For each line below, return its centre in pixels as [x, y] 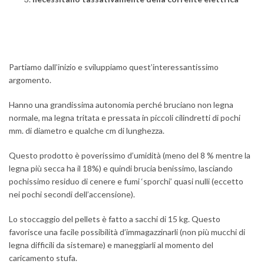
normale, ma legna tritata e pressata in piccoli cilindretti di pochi [125, 118]
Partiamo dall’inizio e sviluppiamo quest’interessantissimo [114, 67]
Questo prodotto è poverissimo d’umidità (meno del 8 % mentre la [130, 155]
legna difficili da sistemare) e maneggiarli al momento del [111, 245]
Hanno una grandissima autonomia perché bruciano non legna [121, 105]
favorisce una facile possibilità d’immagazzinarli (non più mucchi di [127, 232]
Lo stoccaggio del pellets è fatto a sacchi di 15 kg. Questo [115, 219]
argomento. [30, 80]
